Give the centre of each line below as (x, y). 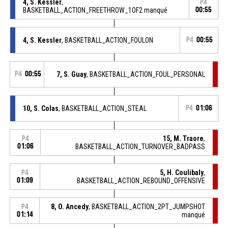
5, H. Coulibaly (182, 172)
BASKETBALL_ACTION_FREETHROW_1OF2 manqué (95, 10)
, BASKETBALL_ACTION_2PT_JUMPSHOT (147, 206)
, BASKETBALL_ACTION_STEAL (102, 108)
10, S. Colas (40, 108)
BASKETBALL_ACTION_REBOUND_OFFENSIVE (141, 180)
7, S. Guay (72, 74)
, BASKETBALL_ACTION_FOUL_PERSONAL (146, 74)
